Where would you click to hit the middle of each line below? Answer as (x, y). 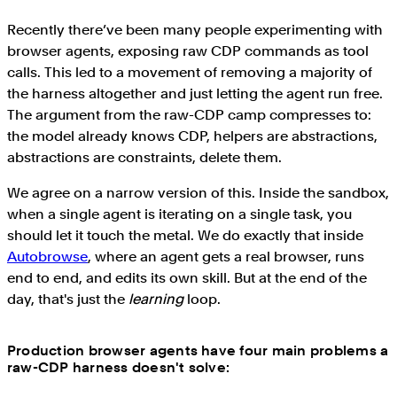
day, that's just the (68, 300)
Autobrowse (47, 257)
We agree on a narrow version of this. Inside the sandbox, (198, 193)
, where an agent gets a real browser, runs (226, 257)
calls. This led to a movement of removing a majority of (190, 73)
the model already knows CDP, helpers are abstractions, (192, 136)
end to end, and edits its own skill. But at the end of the (187, 278)
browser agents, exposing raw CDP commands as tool (188, 51)
